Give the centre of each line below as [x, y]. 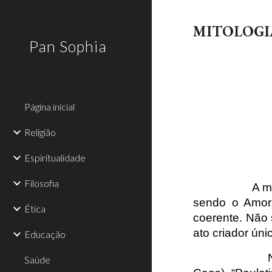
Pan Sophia [68, 46]
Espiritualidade [55, 158]
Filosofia [42, 183]
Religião [40, 132]
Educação [45, 234]
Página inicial [49, 107]
